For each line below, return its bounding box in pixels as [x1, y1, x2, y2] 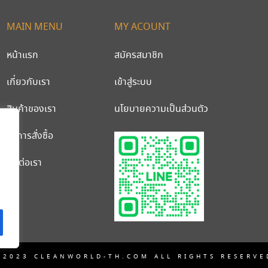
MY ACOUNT [114, 20, 170, 34]
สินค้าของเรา [7, 102, 56, 116]
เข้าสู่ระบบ [114, 75, 152, 89]
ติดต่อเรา [7, 156, 42, 170]
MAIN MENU [7, 20, 63, 34]
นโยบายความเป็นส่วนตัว [114, 102, 208, 116]
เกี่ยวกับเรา [7, 75, 50, 89]
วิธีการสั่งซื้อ [7, 129, 53, 143]
